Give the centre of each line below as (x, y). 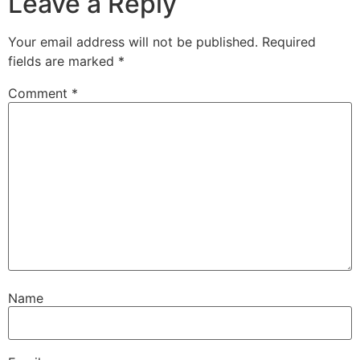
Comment (40, 94)
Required (289, 42)
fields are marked (63, 61)
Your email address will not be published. (133, 42)
